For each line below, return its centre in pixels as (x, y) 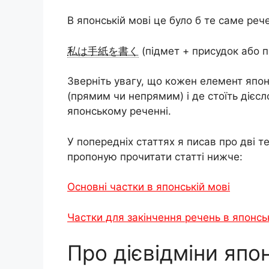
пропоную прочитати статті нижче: (155, 156)
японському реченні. (119, 111)
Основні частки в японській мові (149, 187)
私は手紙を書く (103, 51)
